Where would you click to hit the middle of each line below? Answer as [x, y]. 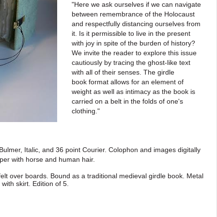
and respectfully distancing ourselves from [136, 24]
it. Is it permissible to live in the [119, 33]
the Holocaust [173, 14]
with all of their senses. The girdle [123, 72]
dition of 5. [53, 184]
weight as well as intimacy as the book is [133, 92]
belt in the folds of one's [147, 101]
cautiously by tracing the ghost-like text [131, 62]
